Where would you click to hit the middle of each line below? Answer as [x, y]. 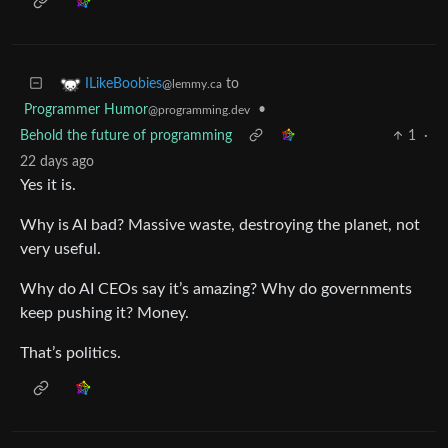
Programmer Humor [86, 110]
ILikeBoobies [123, 84]
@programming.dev [199, 110]
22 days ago [57, 162]
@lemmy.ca [192, 84]
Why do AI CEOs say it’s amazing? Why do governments [216, 289]
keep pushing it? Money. [104, 313]
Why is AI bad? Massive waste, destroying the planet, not [220, 225]
